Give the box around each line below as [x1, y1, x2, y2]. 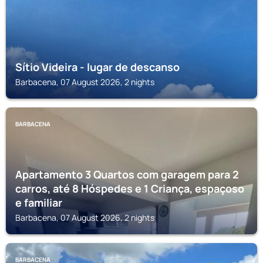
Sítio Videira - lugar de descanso [15, 60, 180, 74]
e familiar [15, 195, 62, 210]
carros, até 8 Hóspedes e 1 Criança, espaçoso [15, 181, 244, 195]
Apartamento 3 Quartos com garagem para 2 [15, 167, 239, 181]
